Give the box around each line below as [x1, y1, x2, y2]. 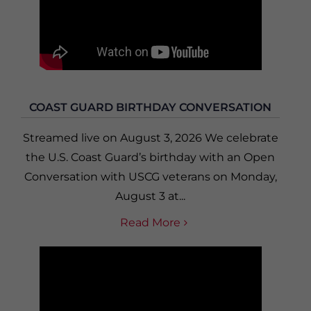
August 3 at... [115, 190, 185, 203]
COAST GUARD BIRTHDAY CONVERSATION [29, 101, 271, 115]
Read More [120, 216, 180, 230]
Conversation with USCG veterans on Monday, [24, 170, 277, 184]
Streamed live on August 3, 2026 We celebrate [22, 131, 278, 145]
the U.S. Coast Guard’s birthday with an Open [26, 151, 275, 165]
